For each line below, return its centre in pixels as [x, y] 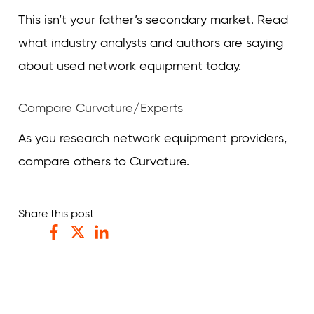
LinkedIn [115, 248]
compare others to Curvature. [104, 161]
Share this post [56, 213]
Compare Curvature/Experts [101, 108]
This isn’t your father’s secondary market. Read [153, 20]
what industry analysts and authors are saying [151, 43]
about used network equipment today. [130, 66]
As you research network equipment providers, [152, 138]
